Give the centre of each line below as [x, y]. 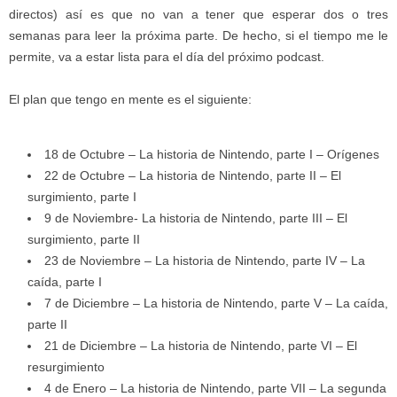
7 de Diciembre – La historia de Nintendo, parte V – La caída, [216, 303]
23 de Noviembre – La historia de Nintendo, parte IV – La [205, 260]
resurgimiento [66, 366]
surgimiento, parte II [84, 239]
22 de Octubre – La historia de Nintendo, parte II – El [193, 175]
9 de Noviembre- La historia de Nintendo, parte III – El [196, 218]
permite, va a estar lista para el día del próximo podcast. [167, 56]
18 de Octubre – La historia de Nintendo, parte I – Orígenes [212, 154]
